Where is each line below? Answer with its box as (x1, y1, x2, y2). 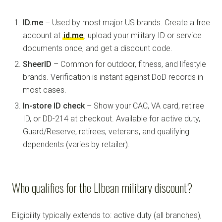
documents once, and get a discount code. (23, 43, 172, 53)
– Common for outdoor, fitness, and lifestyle (52, 59, 206, 69)
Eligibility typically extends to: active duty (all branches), (12, 210, 202, 220)
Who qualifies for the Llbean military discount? (12, 178, 192, 196)
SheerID (23, 59, 52, 69)
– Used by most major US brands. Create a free (43, 17, 210, 27)
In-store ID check (23, 101, 85, 111)
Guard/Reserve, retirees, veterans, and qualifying (23, 126, 189, 136)
